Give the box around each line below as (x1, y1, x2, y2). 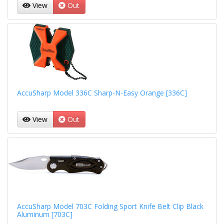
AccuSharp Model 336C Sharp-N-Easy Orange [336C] (16, 87, 187, 97)
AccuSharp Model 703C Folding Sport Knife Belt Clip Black (16, 201, 203, 211)
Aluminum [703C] (16, 209, 72, 219)
